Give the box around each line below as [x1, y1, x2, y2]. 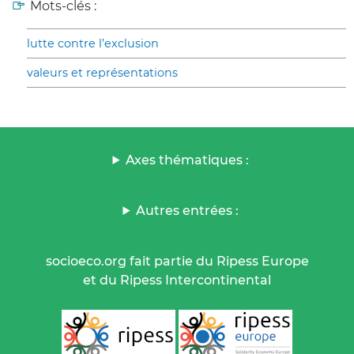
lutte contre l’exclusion [27, 36, 159, 51]
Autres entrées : [136, 202, 239, 218]
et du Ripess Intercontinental [83, 272, 271, 288]
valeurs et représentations [27, 65, 178, 80]
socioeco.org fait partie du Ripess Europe [45, 253, 309, 269]
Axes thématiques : [126, 152, 250, 168]
